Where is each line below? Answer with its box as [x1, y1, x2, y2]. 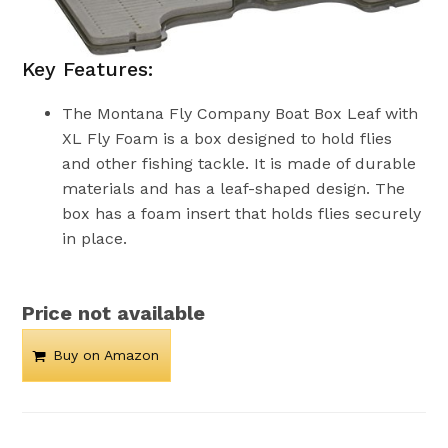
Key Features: [22, 57, 154, 82]
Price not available [22, 301, 206, 326]
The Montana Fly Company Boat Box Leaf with [62, 104, 419, 124]
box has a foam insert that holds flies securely [62, 204, 422, 224]
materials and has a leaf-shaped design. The [62, 179, 406, 199]
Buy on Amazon [53, 347, 160, 364]
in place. [62, 229, 128, 249]
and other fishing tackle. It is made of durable [62, 154, 417, 174]
